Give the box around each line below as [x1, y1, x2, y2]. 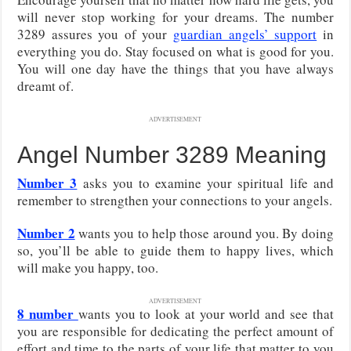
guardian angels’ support [173, 24, 317, 43]
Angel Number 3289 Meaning [17, 141, 327, 168]
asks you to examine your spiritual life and [77, 173, 334, 192]
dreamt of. [17, 76, 74, 95]
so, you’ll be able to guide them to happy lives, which [17, 241, 334, 259]
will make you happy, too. [17, 258, 159, 277]
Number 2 [17, 223, 75, 243]
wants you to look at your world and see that [78, 304, 334, 323]
